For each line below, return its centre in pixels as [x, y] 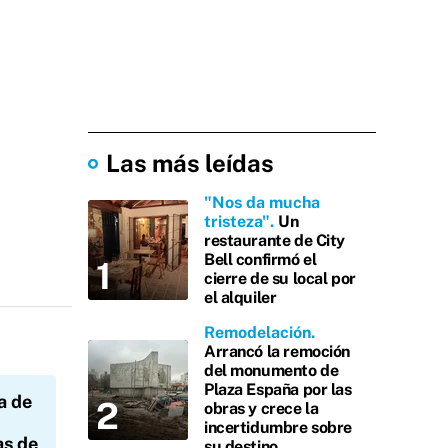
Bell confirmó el [260, 259]
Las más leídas [190, 163]
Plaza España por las [278, 389]
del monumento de [271, 370]
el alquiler [240, 297]
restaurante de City [275, 240]
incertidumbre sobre [278, 427]
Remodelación [257, 332]
